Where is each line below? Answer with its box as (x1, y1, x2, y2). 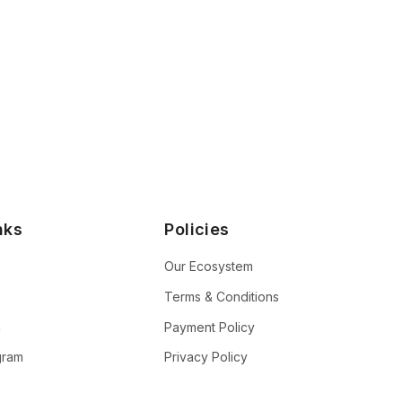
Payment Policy (164, 319, 256, 335)
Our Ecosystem (164, 258, 254, 275)
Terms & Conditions (164, 288, 280, 304)
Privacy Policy (164, 349, 249, 365)
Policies (164, 220, 230, 240)
